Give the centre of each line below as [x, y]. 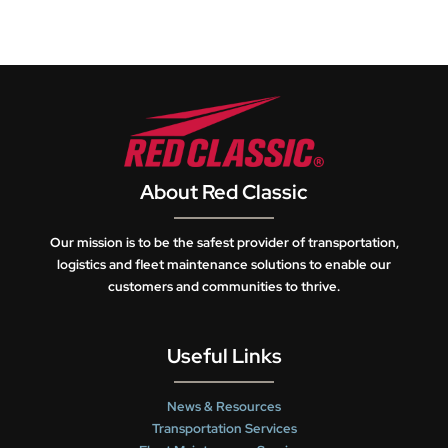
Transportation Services [224, 429]
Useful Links [224, 356]
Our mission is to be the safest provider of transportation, [224, 243]
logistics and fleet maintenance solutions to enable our [224, 265]
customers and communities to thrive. [224, 287]
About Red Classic [224, 192]
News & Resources [224, 407]
